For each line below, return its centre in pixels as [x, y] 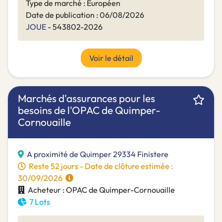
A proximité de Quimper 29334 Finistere [98, 154]
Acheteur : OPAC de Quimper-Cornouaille [100, 190]
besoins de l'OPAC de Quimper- [89, 110]
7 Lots [38, 202]
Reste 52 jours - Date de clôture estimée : [99, 166]
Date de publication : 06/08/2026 [85, 15]
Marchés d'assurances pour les [86, 98]
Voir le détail [111, 58]
